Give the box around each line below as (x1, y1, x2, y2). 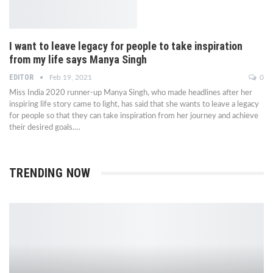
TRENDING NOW (9, 166, 91, 181)
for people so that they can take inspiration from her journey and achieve (9, 112, 258, 121)
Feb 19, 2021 (49, 74, 92, 82)
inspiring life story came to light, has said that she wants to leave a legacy (9, 101, 259, 109)
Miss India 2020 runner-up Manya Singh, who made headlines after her (9, 89, 252, 97)
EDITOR (9, 73, 35, 82)
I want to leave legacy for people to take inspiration (9, 40, 243, 53)
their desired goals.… (9, 124, 80, 132)
